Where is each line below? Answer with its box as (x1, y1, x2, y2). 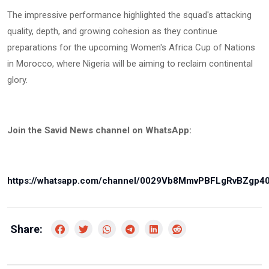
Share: (10, 222, 43, 235)
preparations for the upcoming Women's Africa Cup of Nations (7, 41, 255, 53)
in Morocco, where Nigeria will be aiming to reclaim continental (7, 58, 253, 69)
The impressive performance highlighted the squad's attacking (7, 9, 252, 20)
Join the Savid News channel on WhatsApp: (7, 124, 194, 136)
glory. (7, 74, 28, 85)
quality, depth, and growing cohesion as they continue (7, 25, 217, 37)
